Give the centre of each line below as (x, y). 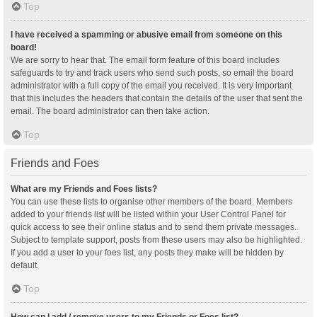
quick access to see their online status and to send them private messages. (154, 227)
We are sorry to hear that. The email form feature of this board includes (145, 60)
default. (25, 265)
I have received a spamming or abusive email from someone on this (146, 34)
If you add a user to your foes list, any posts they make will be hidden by (147, 252)
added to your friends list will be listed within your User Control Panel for (148, 214)
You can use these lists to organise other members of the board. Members (151, 201)
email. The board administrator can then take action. (110, 111)
